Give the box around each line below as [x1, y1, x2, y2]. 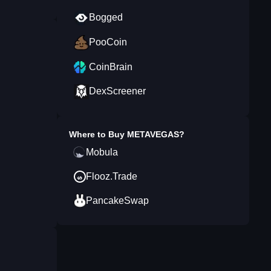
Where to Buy [69, 129, 127, 139]
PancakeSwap [86, 195, 149, 206]
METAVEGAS [127, 129, 179, 139]
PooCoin [89, 37, 127, 47]
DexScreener [89, 86, 146, 96]
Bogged [89, 12, 123, 22]
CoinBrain [89, 62, 132, 72]
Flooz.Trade [86, 171, 137, 181]
